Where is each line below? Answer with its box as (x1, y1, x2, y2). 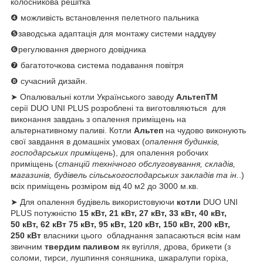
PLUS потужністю (11, 208, 79, 218)
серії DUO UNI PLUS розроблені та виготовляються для (11, 103, 226, 113)
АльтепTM (176, 92, 218, 102)
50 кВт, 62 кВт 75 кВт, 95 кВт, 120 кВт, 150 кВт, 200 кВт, (11, 219, 230, 229)
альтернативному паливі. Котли (11, 125, 134, 135)
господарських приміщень (11, 147, 113, 157)
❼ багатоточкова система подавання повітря (11, 60, 184, 70)
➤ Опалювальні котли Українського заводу (11, 92, 176, 102)
